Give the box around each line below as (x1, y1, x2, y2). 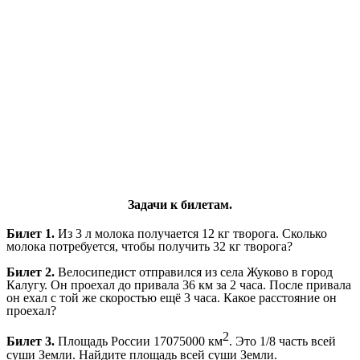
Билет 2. (6, 265, 58, 280)
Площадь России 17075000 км (58, 334, 223, 349)
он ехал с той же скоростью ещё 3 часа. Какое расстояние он (6, 291, 337, 305)
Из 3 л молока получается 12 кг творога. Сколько (58, 227, 327, 241)
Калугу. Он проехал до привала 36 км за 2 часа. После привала (6, 278, 351, 292)
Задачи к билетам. (128, 198, 232, 212)
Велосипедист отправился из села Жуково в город (58, 265, 333, 280)
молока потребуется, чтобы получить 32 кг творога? (6, 239, 292, 254)
